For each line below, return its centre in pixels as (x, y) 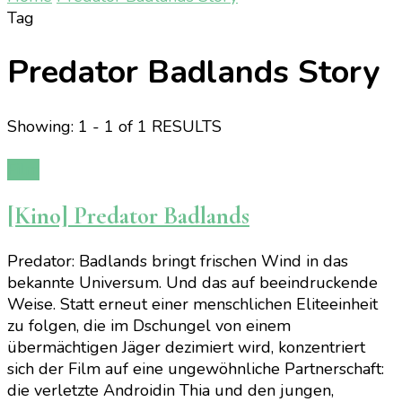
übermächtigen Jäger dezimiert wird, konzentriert (186, 348)
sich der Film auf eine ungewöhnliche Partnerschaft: (196, 369)
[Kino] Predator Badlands (128, 215)
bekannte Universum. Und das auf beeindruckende (192, 283)
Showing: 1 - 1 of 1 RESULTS (114, 127)
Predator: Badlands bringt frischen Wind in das (178, 262)
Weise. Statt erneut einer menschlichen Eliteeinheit (192, 305)
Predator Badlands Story (193, 73)
